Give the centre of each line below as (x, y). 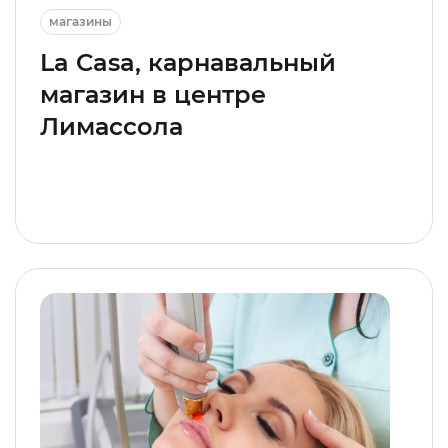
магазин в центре (153, 95)
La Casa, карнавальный (188, 63)
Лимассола (111, 127)
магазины (80, 22)
